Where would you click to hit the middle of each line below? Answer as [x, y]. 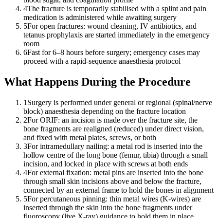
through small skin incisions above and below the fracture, [112, 182]
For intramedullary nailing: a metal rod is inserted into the [115, 146]
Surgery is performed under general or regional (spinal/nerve [120, 103]
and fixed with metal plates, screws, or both [90, 138]
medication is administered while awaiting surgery [100, 18]
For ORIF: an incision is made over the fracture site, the [112, 120]
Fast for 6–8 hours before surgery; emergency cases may [114, 53]
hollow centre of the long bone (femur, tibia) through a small [116, 155]
